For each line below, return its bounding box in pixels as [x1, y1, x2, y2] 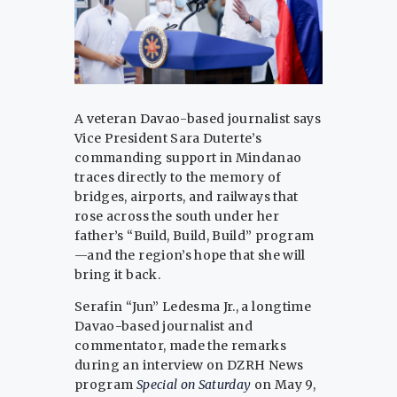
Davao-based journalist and [74, 318, 253, 335]
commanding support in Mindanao [74, 150, 302, 167]
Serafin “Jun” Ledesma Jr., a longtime [74, 299, 311, 315]
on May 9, [251, 377, 315, 393]
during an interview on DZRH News [74, 357, 304, 374]
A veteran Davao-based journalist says [74, 111, 321, 128]
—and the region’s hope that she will [74, 247, 306, 264]
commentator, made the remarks [74, 338, 287, 354]
